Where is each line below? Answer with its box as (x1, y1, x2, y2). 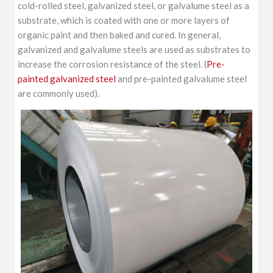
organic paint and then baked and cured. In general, (18, 29, 221, 41)
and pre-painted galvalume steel (116, 73, 247, 85)
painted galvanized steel (18, 73, 116, 85)
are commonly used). (18, 88, 100, 99)
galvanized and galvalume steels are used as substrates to (18, 44, 251, 55)
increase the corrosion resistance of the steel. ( (18, 58, 207, 70)
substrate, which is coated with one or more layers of (18, 15, 230, 26)
